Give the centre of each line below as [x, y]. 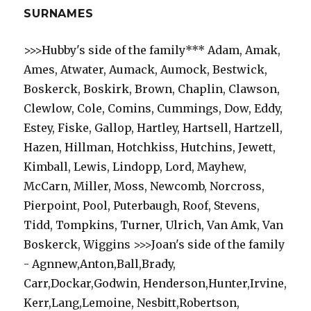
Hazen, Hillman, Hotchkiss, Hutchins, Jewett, [150, 147]
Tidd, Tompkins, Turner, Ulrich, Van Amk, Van [154, 225]
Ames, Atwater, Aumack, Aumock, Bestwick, [146, 69]
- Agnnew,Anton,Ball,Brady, [100, 263]
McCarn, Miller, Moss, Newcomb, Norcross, [144, 186]
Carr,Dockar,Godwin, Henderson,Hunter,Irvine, [155, 283]
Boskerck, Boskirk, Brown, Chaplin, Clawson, [152, 89]
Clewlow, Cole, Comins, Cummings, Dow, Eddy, [153, 108]
